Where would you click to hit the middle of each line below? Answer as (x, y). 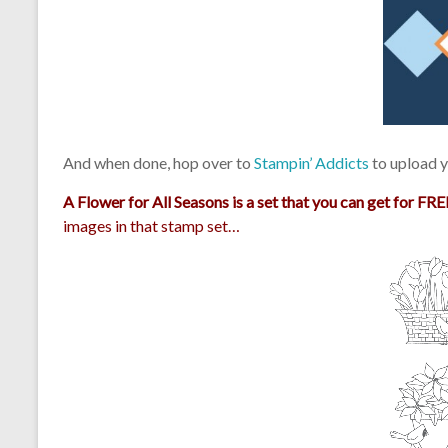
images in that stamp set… (151, 225)
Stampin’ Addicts (311, 162)
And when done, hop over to (158, 162)
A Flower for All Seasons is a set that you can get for (240, 201)
